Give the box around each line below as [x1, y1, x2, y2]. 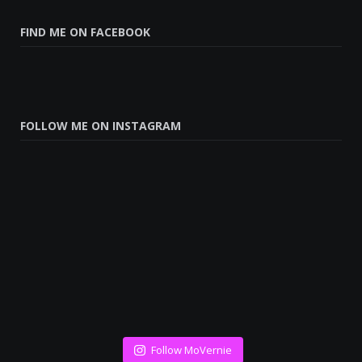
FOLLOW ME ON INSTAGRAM [20, 117, 181, 133]
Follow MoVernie [150, 342, 232, 357]
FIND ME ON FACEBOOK [20, 23, 150, 40]
